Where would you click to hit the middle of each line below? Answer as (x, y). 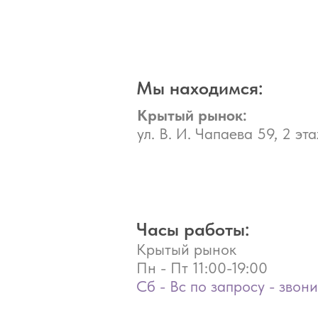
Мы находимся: (199, 87)
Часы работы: (193, 229)
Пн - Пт (162, 267)
